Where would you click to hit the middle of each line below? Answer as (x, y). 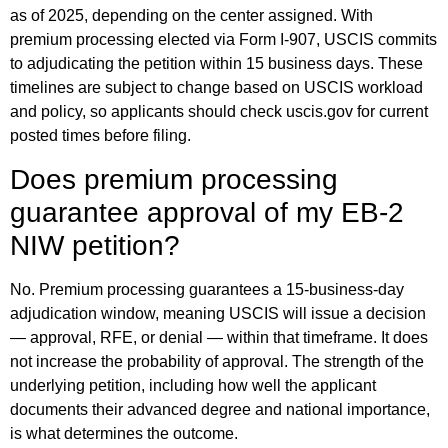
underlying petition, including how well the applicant (193, 385)
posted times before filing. (100, 136)
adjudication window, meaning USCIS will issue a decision (218, 313)
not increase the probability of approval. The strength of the (217, 361)
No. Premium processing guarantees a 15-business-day (207, 289)
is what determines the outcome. (124, 433)
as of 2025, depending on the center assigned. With (191, 16)
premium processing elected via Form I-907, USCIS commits (223, 40)
